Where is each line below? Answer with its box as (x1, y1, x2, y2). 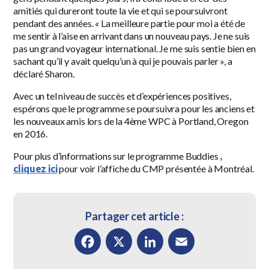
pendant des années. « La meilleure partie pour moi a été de (13, 17, 245, 29)
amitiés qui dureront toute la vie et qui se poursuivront (13, 5, 228, 17)
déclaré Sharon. (13, 68, 75, 80)
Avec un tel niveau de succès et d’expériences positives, (13, 90, 231, 102)
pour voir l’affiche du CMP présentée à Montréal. (57, 163, 254, 175)
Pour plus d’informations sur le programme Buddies (13, 150, 220, 162)
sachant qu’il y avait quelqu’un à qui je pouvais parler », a (13, 55, 232, 67)
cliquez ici (13, 163, 58, 175)
